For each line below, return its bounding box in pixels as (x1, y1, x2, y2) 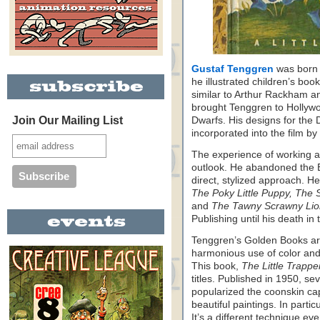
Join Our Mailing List (11, 114, 123, 126)
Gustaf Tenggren (191, 64, 274, 74)
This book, (191, 261, 241, 271)
